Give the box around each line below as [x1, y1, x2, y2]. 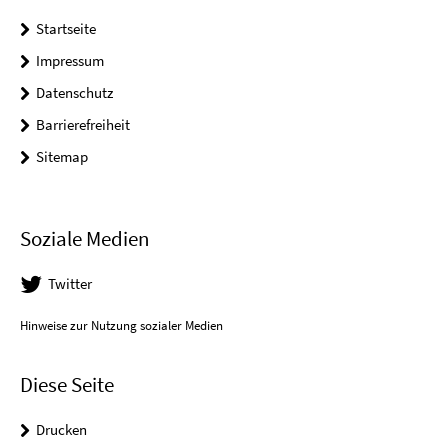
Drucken [36, 420, 87, 440]
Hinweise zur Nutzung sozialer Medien [20, 317, 223, 335]
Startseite [36, 18, 96, 38]
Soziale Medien [20, 225, 149, 253]
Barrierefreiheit [36, 114, 130, 134]
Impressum [36, 50, 104, 70]
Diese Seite [20, 371, 114, 399]
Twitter [48, 274, 92, 294]
